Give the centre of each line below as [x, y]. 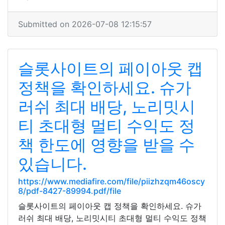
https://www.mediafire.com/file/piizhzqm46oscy [111, 181]
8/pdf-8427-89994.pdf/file [70, 191]
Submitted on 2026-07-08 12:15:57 [85, 24]
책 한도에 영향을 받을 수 [106, 145]
